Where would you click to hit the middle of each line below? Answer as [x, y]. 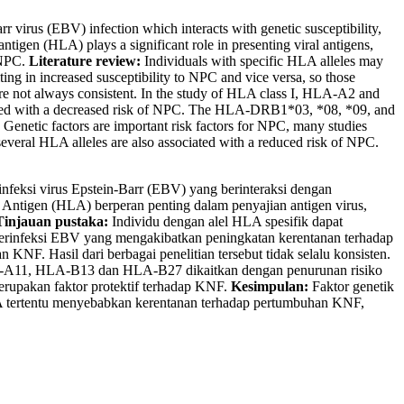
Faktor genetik [351, 287]
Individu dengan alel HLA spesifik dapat [225, 222]
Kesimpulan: [270, 287]
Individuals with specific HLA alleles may [262, 61]
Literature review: [85, 61]
